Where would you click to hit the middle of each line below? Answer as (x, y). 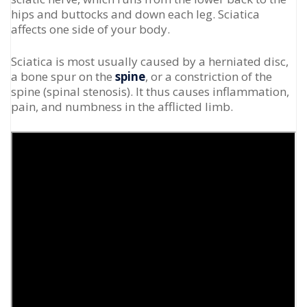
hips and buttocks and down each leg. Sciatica (135, 14)
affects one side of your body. (90, 29)
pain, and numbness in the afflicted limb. (122, 107)
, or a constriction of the (209, 76)
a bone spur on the (63, 76)
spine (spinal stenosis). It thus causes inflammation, (150, 91)
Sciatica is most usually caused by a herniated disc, (150, 61)
